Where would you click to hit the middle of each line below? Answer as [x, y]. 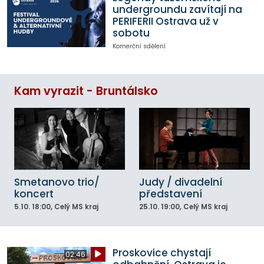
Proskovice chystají [161, 253]
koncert [34, 194]
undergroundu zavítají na [177, 10]
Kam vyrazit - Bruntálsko [86, 91]
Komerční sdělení [139, 47]
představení [171, 194]
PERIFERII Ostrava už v [165, 22]
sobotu [131, 33]
